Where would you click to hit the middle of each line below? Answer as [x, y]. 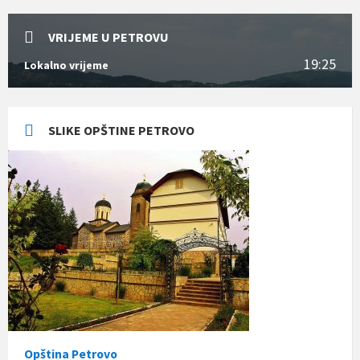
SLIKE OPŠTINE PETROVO [121, 130]
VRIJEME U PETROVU [108, 37]
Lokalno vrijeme [66, 65]
